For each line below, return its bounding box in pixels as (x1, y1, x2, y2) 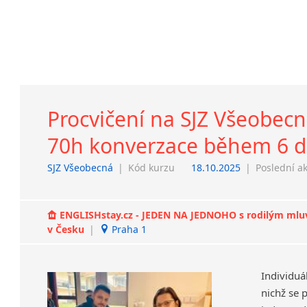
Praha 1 (109, 223, 147, 236)
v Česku (47, 223, 88, 236)
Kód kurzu (128, 161, 175, 175)
